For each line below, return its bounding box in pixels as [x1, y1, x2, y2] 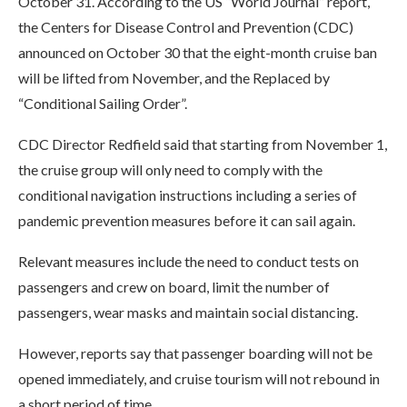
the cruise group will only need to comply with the [18, 161, 323, 178]
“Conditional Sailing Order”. [18, 94, 187, 112]
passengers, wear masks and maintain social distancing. [18, 303, 358, 321]
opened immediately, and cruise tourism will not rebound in [18, 370, 380, 387]
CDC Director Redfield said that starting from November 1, [18, 135, 387, 153]
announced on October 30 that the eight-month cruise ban [18, 44, 377, 61]
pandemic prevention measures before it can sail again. [18, 212, 358, 229]
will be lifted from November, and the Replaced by [18, 69, 330, 86]
